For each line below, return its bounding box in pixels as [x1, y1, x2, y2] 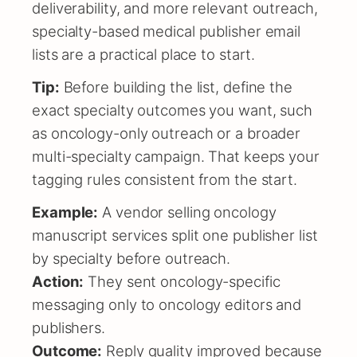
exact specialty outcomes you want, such [32, 100, 313, 119]
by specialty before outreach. [32, 249, 231, 267]
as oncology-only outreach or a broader [32, 124, 301, 142]
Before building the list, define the [59, 77, 292, 96]
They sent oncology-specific [84, 272, 280, 290]
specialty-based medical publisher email [32, 22, 301, 40]
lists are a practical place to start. [32, 45, 256, 63]
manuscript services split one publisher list [32, 226, 318, 244]
